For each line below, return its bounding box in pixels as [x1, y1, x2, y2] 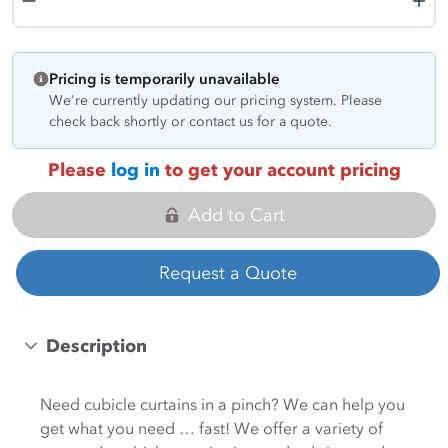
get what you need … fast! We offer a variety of [40, 418, 383, 438]
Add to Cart [187, 204, 285, 226]
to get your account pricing [159, 159, 401, 181]
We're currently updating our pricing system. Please [49, 92, 382, 109]
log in [110, 159, 160, 181]
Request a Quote [159, 262, 297, 284]
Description [46, 335, 147, 357]
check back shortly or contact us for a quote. [49, 113, 332, 130]
